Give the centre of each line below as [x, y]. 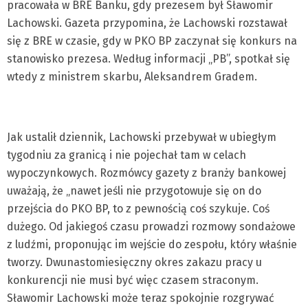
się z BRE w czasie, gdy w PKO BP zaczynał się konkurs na [152, 41]
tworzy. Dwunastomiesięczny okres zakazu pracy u [134, 262]
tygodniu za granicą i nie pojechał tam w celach [126, 155]
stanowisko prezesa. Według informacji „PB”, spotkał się [148, 59]
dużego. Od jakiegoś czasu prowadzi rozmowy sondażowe [151, 227]
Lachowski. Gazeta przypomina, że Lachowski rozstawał [147, 23]
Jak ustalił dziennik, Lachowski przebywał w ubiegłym [142, 137]
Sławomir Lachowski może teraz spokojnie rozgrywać [141, 298]
